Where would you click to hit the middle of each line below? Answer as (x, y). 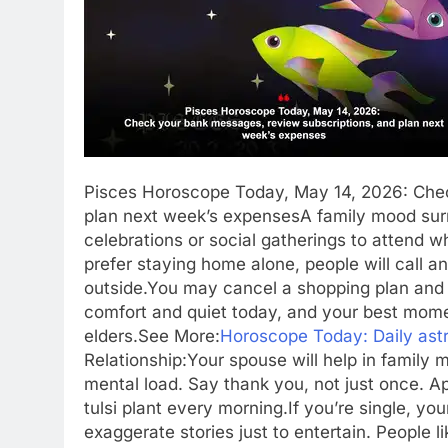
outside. (115, 288)
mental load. (136, 384)
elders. (111, 336)
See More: (179, 336)
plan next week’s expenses (192, 216)
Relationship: (135, 360)
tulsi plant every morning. (186, 408)
